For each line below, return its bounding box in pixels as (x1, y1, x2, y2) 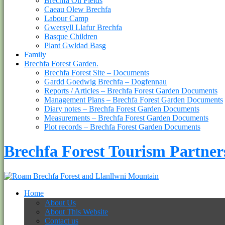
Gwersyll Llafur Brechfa (44, 23, 122, 32)
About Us (45, 198, 76, 207)
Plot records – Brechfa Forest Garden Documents (44, 122, 200, 131)
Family (24, 50, 46, 59)
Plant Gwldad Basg (44, 41, 106, 50)
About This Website (45, 207, 108, 216)
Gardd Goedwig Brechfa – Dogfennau (44, 77, 167, 86)
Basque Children (44, 32, 97, 41)
